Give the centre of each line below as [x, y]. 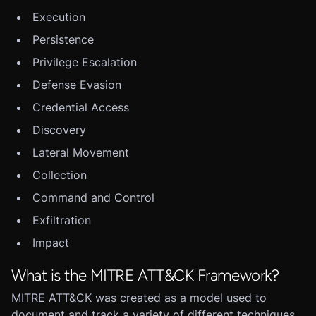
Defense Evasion [77, 85]
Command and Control [93, 197]
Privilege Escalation [85, 62]
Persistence [63, 39]
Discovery [59, 130]
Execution [59, 17]
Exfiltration [62, 220]
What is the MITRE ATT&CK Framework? [145, 275]
